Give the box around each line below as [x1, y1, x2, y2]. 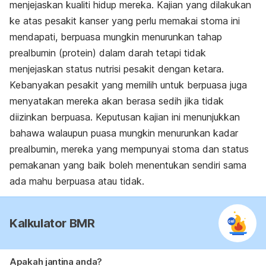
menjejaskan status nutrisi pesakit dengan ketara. [9, 62, 224, 75]
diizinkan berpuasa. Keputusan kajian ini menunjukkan [9, 110, 240, 123]
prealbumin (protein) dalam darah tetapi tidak [9, 46, 206, 59]
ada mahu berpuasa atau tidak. [9, 175, 144, 187]
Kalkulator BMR [9, 216, 95, 230]
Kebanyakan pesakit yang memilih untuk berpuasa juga [9, 78, 247, 91]
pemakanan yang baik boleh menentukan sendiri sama [9, 159, 246, 171]
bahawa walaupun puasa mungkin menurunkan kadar [9, 126, 238, 139]
